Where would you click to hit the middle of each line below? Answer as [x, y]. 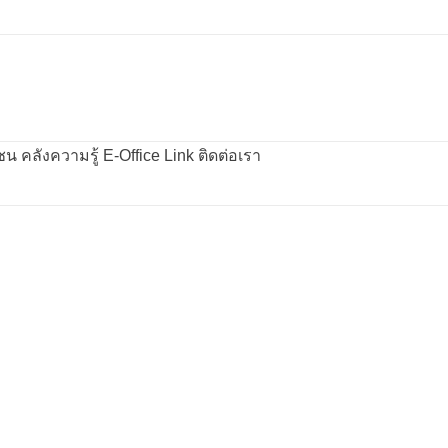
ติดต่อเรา [218, 156]
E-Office [113, 156]
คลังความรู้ [39, 156]
